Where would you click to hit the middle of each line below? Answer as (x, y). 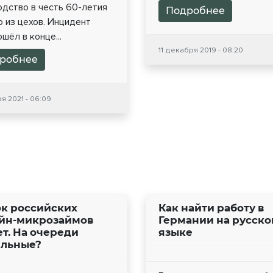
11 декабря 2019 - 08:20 (201, 50)
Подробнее (195, 11)
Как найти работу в (211, 208)
